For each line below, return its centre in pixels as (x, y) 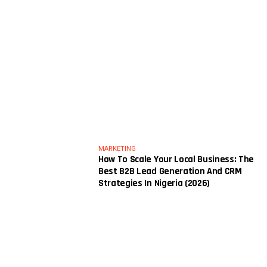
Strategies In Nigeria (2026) (154, 183)
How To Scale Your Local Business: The (176, 159)
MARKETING (117, 148)
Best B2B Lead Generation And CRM (170, 171)
